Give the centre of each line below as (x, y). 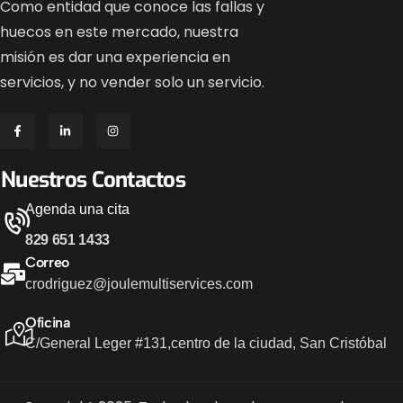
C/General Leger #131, (98, 343)
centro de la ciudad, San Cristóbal (279, 343)
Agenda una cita (77, 209)
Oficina (48, 322)
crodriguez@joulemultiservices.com (139, 284)
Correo (48, 262)
